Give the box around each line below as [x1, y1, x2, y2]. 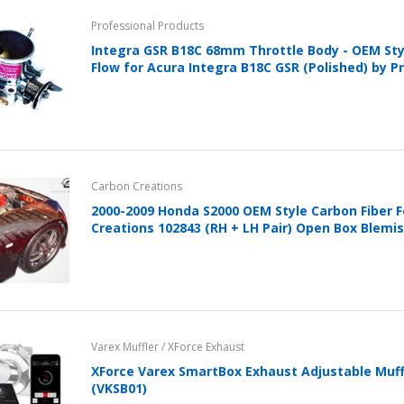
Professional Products [91, 17, 205, 33]
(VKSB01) [91, 380, 148, 397]
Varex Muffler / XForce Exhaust [91, 339, 245, 354]
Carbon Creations [91, 178, 183, 194]
